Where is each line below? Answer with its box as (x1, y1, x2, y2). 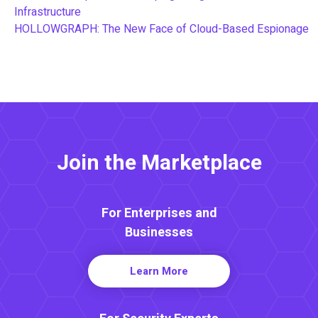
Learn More (130, 263, 188, 279)
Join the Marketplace (56, 147, 262, 179)
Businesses (125, 222, 193, 242)
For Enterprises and (101, 203, 217, 223)
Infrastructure (14, 3, 81, 21)
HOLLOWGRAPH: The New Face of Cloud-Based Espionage (14, 20, 309, 38)
